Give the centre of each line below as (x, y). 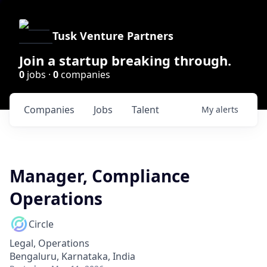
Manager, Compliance (100, 176)
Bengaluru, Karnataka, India (72, 256)
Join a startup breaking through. (125, 60)
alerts (227, 109)
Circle (41, 224)
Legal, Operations (49, 243)
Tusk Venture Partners (113, 36)
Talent (145, 110)
